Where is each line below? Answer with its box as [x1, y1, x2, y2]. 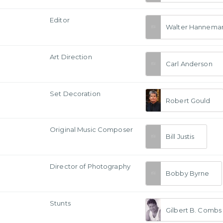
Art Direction [50, 53, 92, 61]
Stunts [50, 199, 71, 207]
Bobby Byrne [166, 169, 210, 178]
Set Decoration [50, 90, 101, 98]
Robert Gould [166, 96, 211, 105]
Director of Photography [50, 162, 130, 170]
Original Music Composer [50, 125, 133, 133]
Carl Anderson [166, 60, 213, 68]
